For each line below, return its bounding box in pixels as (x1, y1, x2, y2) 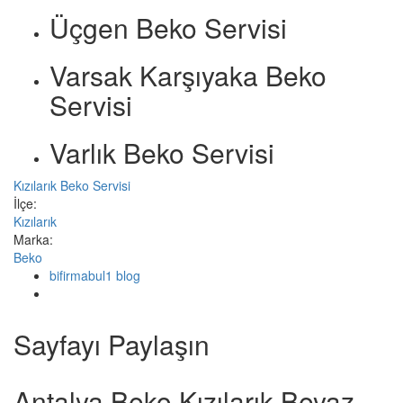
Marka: (13, 230, 57, 249)
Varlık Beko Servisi (49, 133, 274, 173)
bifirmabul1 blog (49, 266, 140, 285)
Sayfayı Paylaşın (13, 325, 210, 364)
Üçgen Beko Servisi (49, 8, 287, 48)
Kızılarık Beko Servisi (13, 176, 130, 195)
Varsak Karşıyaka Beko (49, 56, 327, 95)
